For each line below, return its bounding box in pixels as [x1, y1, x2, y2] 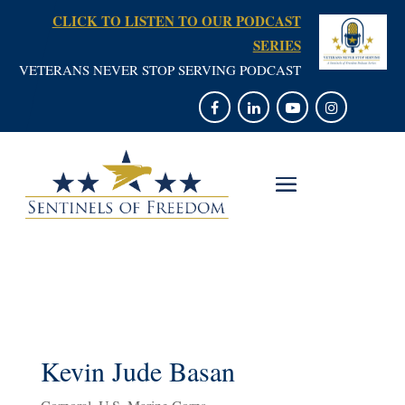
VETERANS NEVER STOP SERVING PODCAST [18, 61, 301, 79]
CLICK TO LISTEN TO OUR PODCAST [52, 11, 301, 31]
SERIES [252, 35, 301, 55]
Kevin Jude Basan [40, 352, 235, 389]
